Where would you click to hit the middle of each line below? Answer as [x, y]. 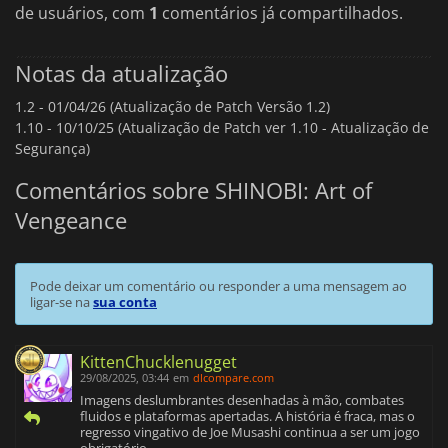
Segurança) [52, 148]
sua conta [125, 302]
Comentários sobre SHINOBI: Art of [193, 190]
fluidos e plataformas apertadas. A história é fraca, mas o [247, 416]
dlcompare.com [233, 378]
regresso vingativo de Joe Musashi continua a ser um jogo [250, 432]
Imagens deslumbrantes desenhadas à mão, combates [242, 400]
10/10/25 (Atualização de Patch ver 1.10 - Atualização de [242, 127]
